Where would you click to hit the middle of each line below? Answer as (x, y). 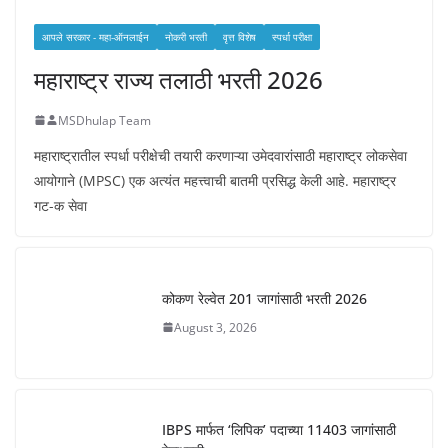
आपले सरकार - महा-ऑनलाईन (95, 36)
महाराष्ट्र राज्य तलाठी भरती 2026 (178, 79)
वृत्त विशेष (239, 36)
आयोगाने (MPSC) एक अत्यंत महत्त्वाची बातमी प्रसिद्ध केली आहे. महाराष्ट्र (215, 180)
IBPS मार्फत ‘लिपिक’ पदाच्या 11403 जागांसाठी (279, 430)
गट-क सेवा (60, 205)
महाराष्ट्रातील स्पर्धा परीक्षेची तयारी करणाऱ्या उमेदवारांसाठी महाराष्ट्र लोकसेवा (220, 155)
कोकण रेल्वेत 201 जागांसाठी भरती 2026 (264, 298)
